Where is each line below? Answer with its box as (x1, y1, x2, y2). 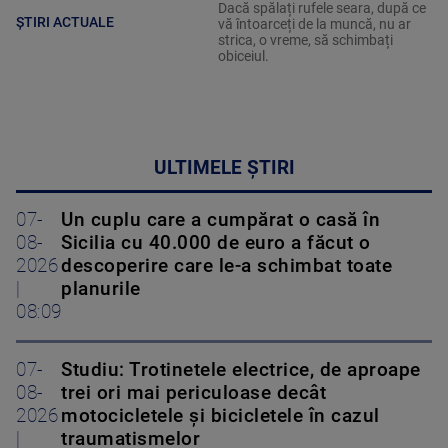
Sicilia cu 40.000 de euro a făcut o (61, 232, 371, 255)
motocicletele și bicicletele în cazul (61, 405, 380, 428)
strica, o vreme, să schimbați (217, 32, 393, 49)
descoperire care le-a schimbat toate (61, 255, 392, 278)
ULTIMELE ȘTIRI (153, 157, 295, 180)
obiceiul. (217, 48, 272, 65)
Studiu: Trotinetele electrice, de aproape (61, 359, 421, 382)
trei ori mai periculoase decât (61, 382, 326, 405)
